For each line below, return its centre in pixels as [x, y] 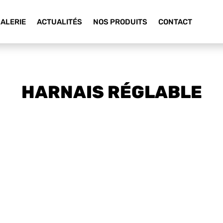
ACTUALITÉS [59, 22]
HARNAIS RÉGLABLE [111, 92]
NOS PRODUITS [120, 22]
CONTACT [175, 22]
